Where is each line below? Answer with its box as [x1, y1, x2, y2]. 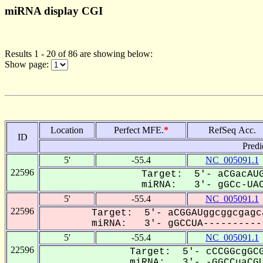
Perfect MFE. [113, 124, 164, 135]
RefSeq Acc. [208, 124, 256, 135]
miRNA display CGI [5, 5, 103, 17]
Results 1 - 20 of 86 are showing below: [5, 48, 153, 59]
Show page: [5, 59, 51, 69]
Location [50, 124, 83, 135]
